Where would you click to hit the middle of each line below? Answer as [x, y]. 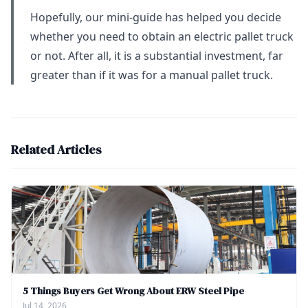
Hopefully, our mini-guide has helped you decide [156, 18]
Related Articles [56, 150]
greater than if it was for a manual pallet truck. [152, 75]
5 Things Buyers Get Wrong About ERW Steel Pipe [133, 291]
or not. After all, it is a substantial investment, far [157, 56]
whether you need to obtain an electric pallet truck [162, 37]
